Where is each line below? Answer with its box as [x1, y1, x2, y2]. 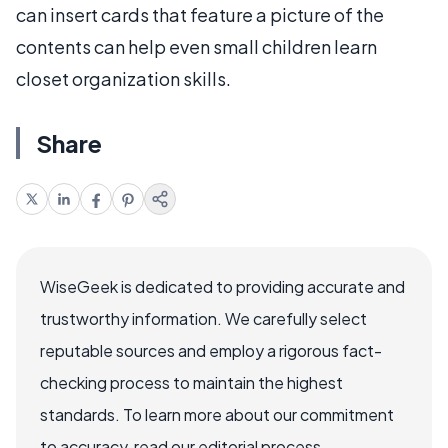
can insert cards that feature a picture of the [16, 2, 384, 26]
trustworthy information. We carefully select [40, 307, 367, 329]
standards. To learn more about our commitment [40, 403, 394, 425]
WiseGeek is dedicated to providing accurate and [40, 275, 405, 297]
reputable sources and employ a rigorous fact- [40, 339, 382, 361]
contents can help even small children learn [16, 34, 377, 58]
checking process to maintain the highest [40, 371, 343, 393]
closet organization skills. [16, 66, 231, 90]
